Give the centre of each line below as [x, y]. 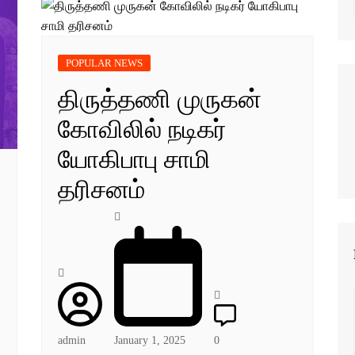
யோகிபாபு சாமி [135, 159]
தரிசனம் [102, 189]
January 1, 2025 [150, 340]
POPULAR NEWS [105, 63]
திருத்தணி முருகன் [160, 99]
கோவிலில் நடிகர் [142, 129]
